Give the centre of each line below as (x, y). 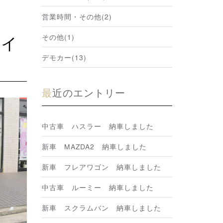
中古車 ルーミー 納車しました (98, 187)
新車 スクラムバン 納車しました (101, 208)
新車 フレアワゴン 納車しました (101, 167)
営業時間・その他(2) (77, 16)
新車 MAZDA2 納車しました (94, 147)
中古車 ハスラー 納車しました (98, 126)
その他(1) (58, 37)
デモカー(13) (64, 57)
